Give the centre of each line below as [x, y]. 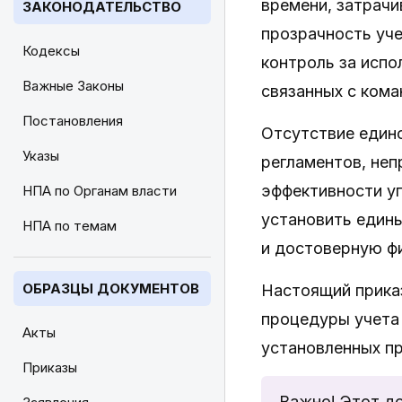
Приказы [50, 367]
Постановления [73, 121]
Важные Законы [73, 86]
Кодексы [51, 51]
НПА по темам [70, 226]
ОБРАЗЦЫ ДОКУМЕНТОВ [111, 288]
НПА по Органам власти [100, 191]
